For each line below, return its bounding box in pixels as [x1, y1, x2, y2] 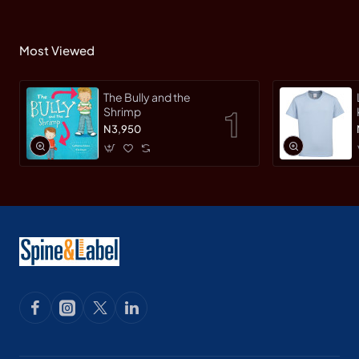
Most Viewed [19, 42, 95, 58]
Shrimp [103, 104, 141, 119]
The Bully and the [103, 90, 191, 105]
